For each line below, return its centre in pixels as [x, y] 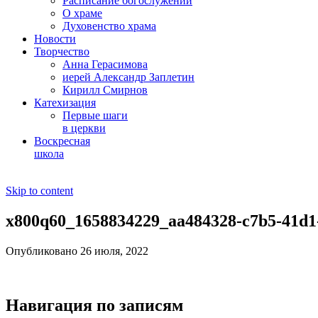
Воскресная [62, 141]
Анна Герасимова [105, 64]
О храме [82, 13]
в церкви [84, 128]
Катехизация [65, 103]
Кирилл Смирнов [105, 90]
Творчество [62, 51]
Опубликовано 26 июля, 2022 [77, 251]
